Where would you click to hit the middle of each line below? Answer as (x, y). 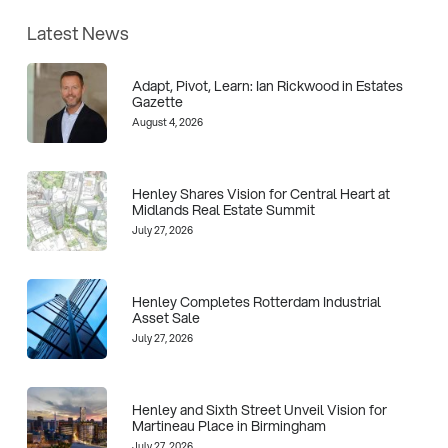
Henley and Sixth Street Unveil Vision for (259, 410)
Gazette (157, 102)
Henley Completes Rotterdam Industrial (256, 302)
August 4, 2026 (167, 122)
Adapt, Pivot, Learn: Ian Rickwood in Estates (267, 86)
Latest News (77, 33)
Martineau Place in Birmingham (228, 426)
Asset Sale (165, 318)
